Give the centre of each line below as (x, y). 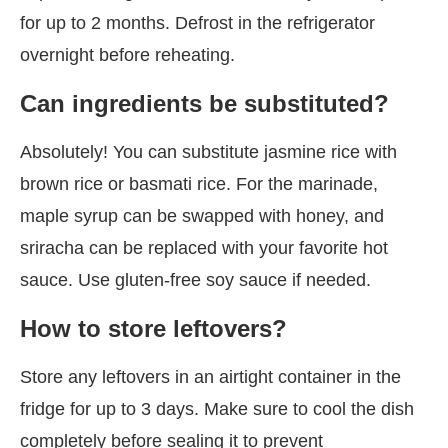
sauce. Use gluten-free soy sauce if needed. (195, 279)
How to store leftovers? (153, 328)
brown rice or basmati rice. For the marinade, (199, 183)
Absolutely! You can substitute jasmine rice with (208, 151)
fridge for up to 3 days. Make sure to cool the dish (217, 408)
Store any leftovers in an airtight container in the (210, 376)
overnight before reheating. (127, 54)
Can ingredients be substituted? (204, 103)
